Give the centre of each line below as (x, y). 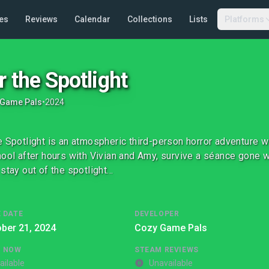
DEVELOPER (157, 214)
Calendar (92, 19)
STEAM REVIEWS (167, 250)
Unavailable (171, 263)
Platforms (244, 19)
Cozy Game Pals (171, 228)
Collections (150, 19)
